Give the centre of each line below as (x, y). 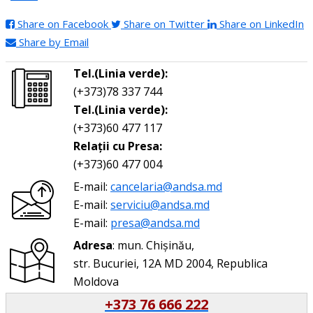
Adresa (93, 245)
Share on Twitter (164, 23)
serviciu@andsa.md (160, 204)
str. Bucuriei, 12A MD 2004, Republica (170, 263)
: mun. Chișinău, (153, 245)
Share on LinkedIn (262, 23)
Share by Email (54, 42)
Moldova (96, 281)
